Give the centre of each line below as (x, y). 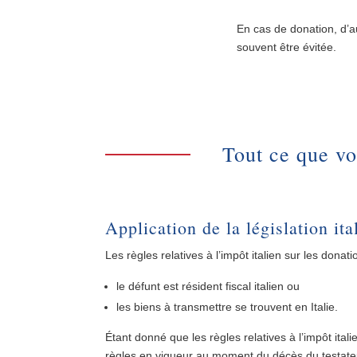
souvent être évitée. (286, 47)
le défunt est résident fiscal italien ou (208, 286)
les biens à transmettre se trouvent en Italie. (227, 306)
